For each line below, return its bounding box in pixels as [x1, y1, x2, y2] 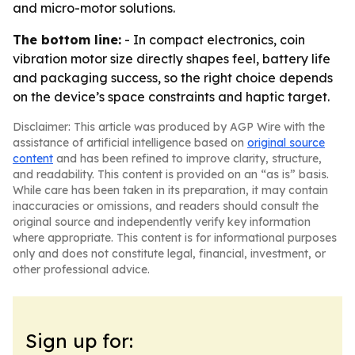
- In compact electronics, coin [121, 32, 305, 48]
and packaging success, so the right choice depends [13, 70, 333, 86]
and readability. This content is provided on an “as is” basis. [13, 167, 329, 181]
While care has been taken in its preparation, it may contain [13, 183, 328, 197]
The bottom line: [13, 32, 121, 48]
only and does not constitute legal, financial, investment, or [13, 246, 326, 261]
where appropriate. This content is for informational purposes [13, 231, 337, 245]
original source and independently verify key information [13, 215, 311, 229]
